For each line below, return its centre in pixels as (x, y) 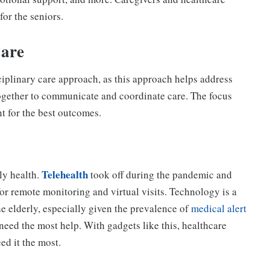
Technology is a (203, 192)
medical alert (219, 209)
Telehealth (65, 175)
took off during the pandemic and (160, 175)
